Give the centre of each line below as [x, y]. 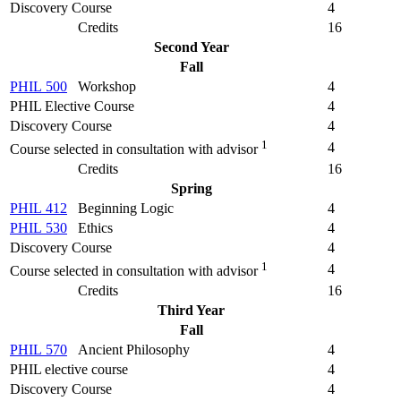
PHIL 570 [38, 349]
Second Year [191, 47]
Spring [191, 188]
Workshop [107, 86]
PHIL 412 [38, 208]
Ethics [95, 227]
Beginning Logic [126, 208]
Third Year [191, 310]
